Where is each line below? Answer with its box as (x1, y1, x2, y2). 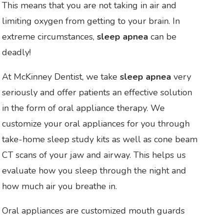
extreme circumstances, (2, 30, 97, 43)
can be (148, 30, 176, 43)
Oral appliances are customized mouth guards (2, 204, 185, 217)
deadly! (2, 46, 31, 58)
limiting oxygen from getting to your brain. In (2, 15, 180, 27)
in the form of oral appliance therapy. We (2, 102, 165, 114)
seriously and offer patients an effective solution (2, 86, 192, 98)
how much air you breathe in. (2, 180, 117, 192)
